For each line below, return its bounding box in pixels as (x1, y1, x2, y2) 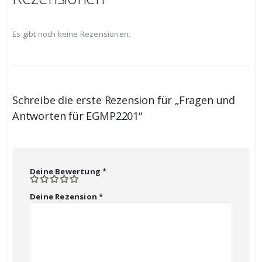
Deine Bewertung (30, 166, 103, 177)
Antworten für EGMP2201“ (12, 108, 142, 123)
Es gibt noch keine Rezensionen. (12, 29, 131, 40)
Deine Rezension (30, 191, 99, 202)
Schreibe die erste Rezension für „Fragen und (12, 92, 235, 107)
